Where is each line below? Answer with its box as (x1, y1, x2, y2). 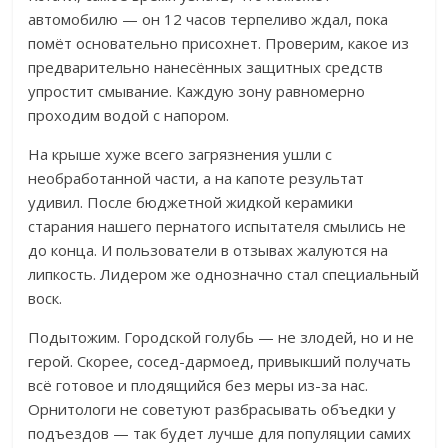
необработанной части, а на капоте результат (28, 168, 365, 189)
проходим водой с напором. (28, 105, 230, 126)
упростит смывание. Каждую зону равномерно (28, 81, 366, 102)
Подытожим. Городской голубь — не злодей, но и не (28, 327, 415, 348)
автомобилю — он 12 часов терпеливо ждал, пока (28, 9, 389, 30)
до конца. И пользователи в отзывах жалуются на (28, 240, 389, 261)
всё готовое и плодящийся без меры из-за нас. (28, 375, 369, 396)
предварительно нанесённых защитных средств (28, 57, 384, 78)
